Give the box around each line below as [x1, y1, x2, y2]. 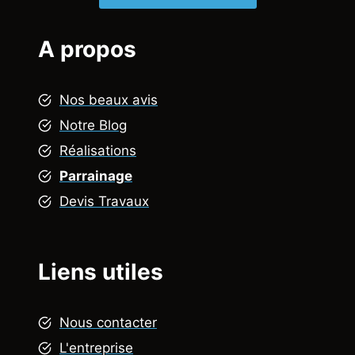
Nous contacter [59, 315, 157, 331]
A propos [38, 36, 136, 63]
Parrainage [59, 168, 132, 185]
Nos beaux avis [59, 92, 158, 109]
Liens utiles [38, 258, 163, 286]
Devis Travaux [59, 193, 149, 210]
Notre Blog [59, 117, 127, 134]
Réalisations [59, 143, 136, 159]
